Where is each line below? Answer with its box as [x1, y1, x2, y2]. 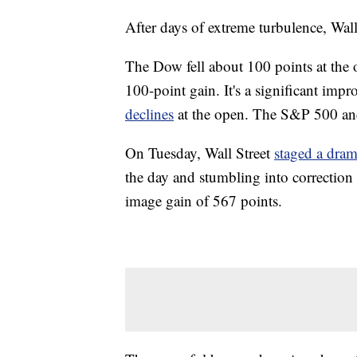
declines [125, 104, 174, 124]
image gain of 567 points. [125, 190, 282, 211]
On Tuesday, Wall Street [125, 143, 274, 163]
